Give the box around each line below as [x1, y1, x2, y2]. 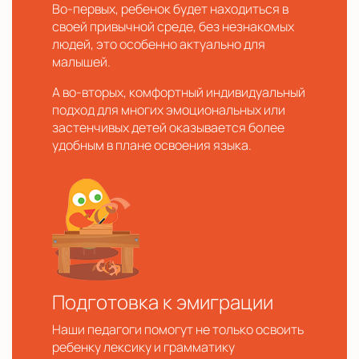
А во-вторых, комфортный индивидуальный [52, 83, 305, 101]
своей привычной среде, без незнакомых [52, 18, 294, 35]
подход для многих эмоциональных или [52, 101, 285, 119]
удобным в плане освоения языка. [52, 136, 252, 154]
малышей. [52, 53, 111, 71]
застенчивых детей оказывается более [52, 119, 284, 136]
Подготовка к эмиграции [52, 288, 273, 315]
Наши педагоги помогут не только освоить [52, 321, 304, 338]
